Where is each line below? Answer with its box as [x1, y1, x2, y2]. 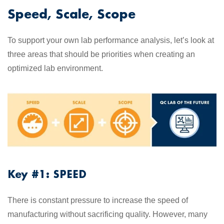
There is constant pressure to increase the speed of [7, 195, 188, 204]
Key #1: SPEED [7, 167, 86, 180]
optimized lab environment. [7, 64, 103, 72]
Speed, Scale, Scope [7, 6, 135, 21]
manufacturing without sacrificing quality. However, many [7, 209, 207, 218]
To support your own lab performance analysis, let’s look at [7, 36, 214, 44]
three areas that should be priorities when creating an [7, 50, 195, 58]
